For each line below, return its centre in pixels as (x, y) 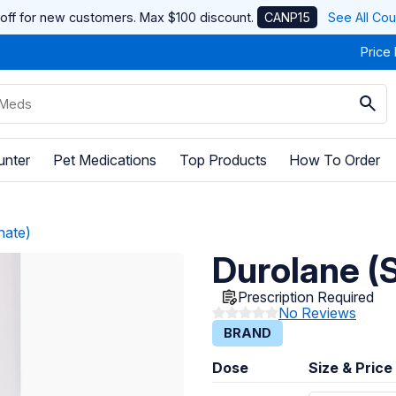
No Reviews (317, 312)
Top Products (223, 160)
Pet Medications (104, 160)
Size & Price (350, 367)
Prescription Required (306, 297)
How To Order (335, 160)
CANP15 (287, 17)
